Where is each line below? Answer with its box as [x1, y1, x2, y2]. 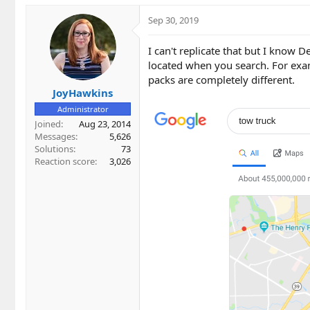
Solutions [35, 142, 73, 155]
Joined [35, 117, 61, 130]
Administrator [57, 103, 109, 114]
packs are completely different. [148, 73, 295, 87]
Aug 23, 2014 [79, 117, 131, 130]
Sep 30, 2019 [148, 14, 199, 27]
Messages [35, 129, 75, 143]
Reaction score [35, 154, 95, 167]
